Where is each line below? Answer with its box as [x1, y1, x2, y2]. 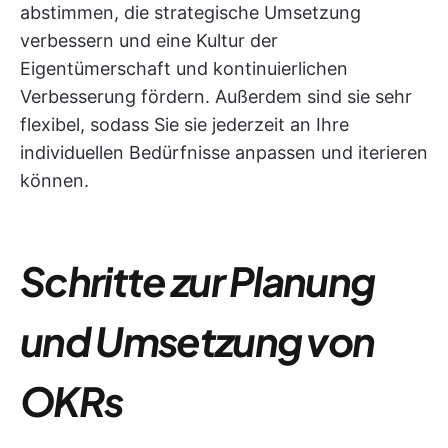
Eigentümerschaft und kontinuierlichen [20, 58, 348, 79]
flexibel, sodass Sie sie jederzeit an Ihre [20, 114, 349, 135]
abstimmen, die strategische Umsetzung [20, 2, 361, 23]
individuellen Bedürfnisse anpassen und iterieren [20, 142, 428, 163]
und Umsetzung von [20, 315, 375, 366]
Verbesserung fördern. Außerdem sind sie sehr [20, 86, 412, 107]
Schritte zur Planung [20, 255, 375, 306]
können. [20, 170, 89, 191]
